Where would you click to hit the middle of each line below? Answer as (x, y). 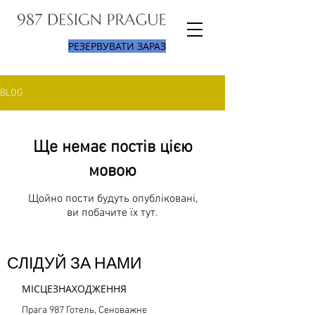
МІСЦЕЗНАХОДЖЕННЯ (74, 289)
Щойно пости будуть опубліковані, (112, 199)
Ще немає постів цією (112, 148)
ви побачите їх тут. (112, 213)
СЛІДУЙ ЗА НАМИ (75, 264)
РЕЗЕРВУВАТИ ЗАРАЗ (117, 46)
